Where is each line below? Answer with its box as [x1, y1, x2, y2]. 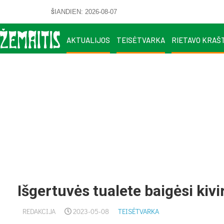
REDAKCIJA [22, 206, 55, 216]
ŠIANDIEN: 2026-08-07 [51, 7, 117, 15]
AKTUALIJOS [66, 35, 110, 44]
